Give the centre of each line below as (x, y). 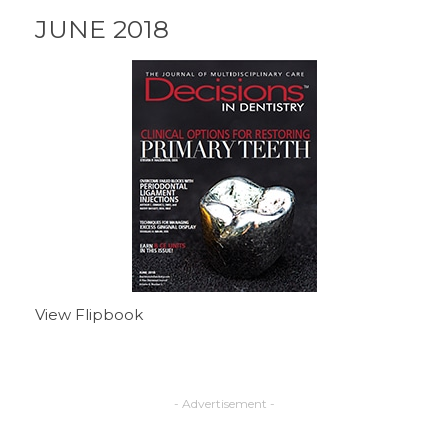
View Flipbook (89, 314)
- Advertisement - (224, 403)
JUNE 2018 (102, 28)
